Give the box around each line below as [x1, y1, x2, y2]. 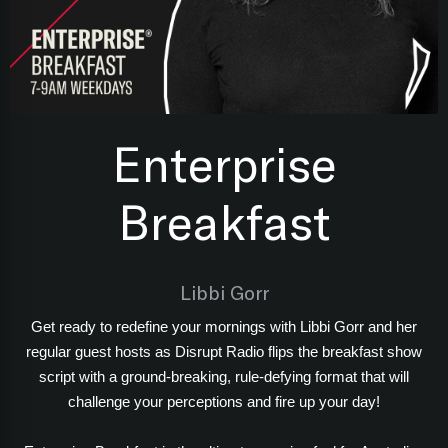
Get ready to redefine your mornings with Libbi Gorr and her [31, 318, 417, 335]
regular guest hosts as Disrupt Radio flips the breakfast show [26, 343, 422, 360]
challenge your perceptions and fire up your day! [68, 393, 380, 410]
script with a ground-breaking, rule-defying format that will [39, 368, 409, 385]
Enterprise [111, 134, 337, 192]
